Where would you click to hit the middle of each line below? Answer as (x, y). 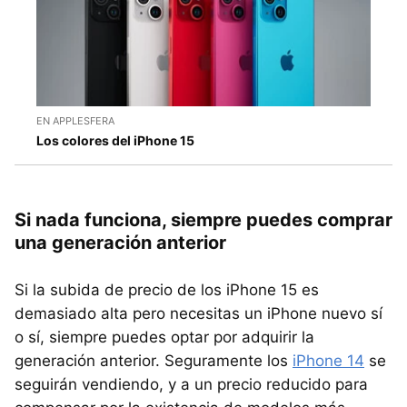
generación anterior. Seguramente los (154, 360)
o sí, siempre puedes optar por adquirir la (164, 337)
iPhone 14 (328, 360)
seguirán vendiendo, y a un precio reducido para (191, 384)
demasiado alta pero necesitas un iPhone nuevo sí (199, 313)
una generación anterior (120, 242)
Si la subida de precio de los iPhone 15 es (167, 289)
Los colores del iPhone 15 (115, 140)
